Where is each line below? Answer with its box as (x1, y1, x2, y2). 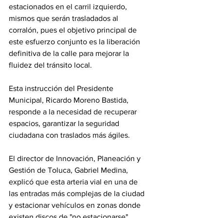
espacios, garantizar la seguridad (9, 119, 121, 127)
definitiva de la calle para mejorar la (9, 49, 131, 57)
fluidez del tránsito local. (9, 61, 92, 69)
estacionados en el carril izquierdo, (9, 2, 129, 11)
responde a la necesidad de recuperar (9, 108, 139, 116)
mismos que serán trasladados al (9, 14, 120, 22)
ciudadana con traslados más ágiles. (9, 131, 130, 139)
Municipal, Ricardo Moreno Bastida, (9, 96, 130, 104)
